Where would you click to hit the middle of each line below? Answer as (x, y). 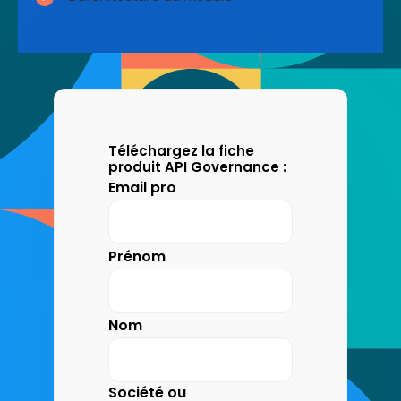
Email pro (142, 188)
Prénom (137, 257)
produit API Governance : (197, 166)
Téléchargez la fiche (181, 150)
